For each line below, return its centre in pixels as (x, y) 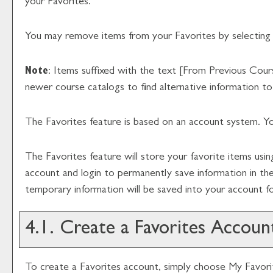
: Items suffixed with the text (114, 72)
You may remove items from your (100, 37)
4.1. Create (70, 230)
